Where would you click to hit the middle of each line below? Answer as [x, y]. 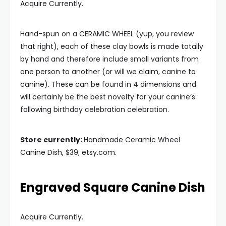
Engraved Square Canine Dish [113, 187]
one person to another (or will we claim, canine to [108, 72]
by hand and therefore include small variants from [109, 59]
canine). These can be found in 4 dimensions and [108, 84]
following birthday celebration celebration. [95, 109]
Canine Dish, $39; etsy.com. [68, 152]
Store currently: [52, 140]
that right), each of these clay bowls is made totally [112, 46]
